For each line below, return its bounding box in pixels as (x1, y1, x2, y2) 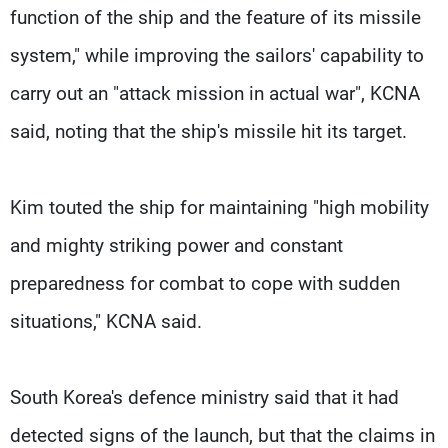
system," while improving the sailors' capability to (10, 43, 424, 67)
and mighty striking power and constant (10, 233, 343, 257)
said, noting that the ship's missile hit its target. (10, 119, 407, 143)
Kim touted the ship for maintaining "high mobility (10, 195, 429, 219)
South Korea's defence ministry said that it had (10, 385, 399, 409)
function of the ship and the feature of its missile (10, 5, 421, 29)
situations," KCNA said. (10, 309, 202, 333)
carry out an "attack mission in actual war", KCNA (10, 81, 420, 105)
